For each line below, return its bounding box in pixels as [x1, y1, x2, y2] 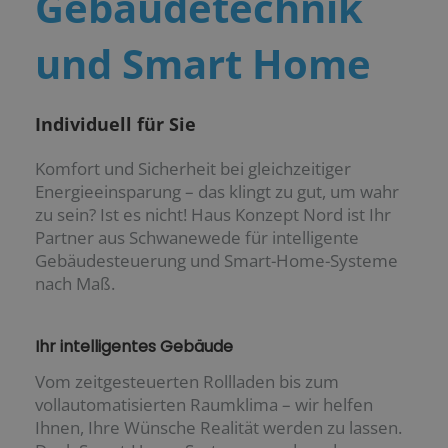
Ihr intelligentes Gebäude [35, 334, 233, 358]
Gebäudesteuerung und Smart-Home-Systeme [35, 248, 398, 272]
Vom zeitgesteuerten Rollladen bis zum [35, 369, 339, 393]
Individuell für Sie [35, 111, 196, 136]
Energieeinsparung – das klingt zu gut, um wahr [35, 179, 399, 203]
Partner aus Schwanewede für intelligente [35, 225, 359, 249]
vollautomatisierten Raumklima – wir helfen [35, 392, 373, 416]
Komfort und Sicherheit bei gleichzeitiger [35, 156, 351, 180]
